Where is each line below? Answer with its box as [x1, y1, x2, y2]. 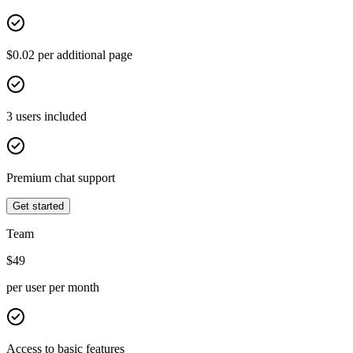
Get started [13, 199, 64, 212]
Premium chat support [6, 170, 115, 184]
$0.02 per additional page [6, 47, 132, 61]
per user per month [6, 280, 99, 294]
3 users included [6, 109, 87, 123]
